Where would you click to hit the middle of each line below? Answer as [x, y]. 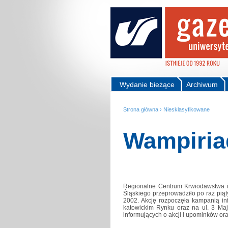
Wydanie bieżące [147, 84]
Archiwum [202, 84]
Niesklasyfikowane [187, 109]
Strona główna [141, 109]
